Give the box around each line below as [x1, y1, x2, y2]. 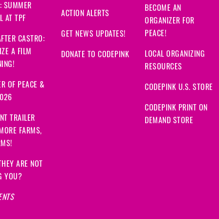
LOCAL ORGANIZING [145, 51, 205, 59]
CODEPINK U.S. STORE [145, 84, 213, 92]
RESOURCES [145, 64, 182, 72]
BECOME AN [145, 5, 181, 13]
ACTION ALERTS [61, 10, 109, 19]
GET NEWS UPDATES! [61, 31, 126, 39]
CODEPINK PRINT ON [145, 105, 208, 113]
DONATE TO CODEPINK [61, 51, 129, 60]
